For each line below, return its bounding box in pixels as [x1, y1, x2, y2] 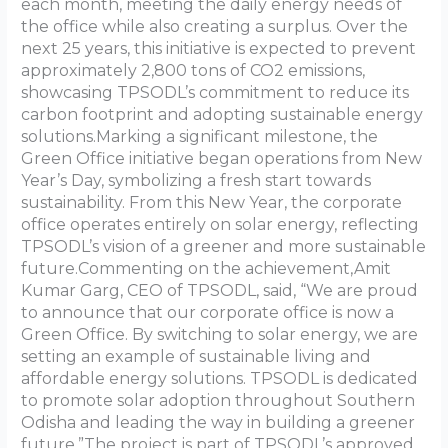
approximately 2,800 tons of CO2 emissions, [21, 60, 366, 80]
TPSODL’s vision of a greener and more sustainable [21, 236, 427, 256]
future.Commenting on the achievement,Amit [21, 258, 392, 278]
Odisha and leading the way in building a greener [21, 412, 416, 432]
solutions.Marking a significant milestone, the [21, 126, 379, 146]
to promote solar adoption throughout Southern [21, 390, 416, 410]
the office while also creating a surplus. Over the [21, 16, 409, 36]
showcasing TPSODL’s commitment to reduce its [21, 82, 410, 102]
